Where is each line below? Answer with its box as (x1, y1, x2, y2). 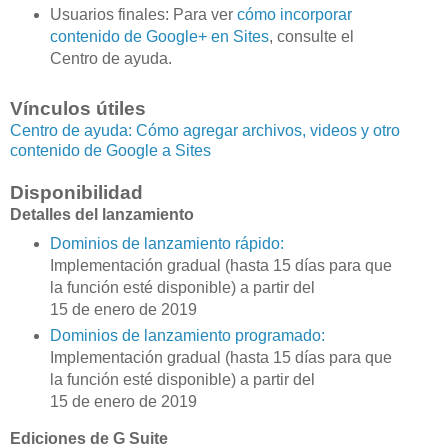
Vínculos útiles (10, 98, 151, 120)
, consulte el (268, 27, 354, 45)
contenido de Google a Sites (10, 142, 215, 160)
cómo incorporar (236, 5, 352, 23)
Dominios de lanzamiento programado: (49, 327, 325, 345)
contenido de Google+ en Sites (49, 27, 269, 45)
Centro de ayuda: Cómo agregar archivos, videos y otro (10, 122, 400, 140)
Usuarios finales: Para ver (49, 5, 237, 23)
